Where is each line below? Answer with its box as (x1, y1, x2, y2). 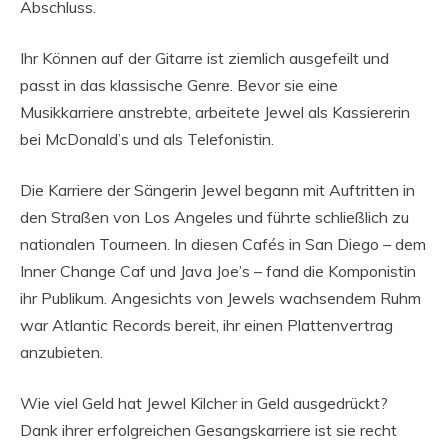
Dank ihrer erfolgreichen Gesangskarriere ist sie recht (20, 420, 397, 440)
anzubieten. (20, 342, 103, 362)
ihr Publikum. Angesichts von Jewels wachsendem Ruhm (20, 288, 421, 308)
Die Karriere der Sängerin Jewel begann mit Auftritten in (20, 180, 415, 200)
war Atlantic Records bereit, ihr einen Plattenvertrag (20, 315, 393, 335)
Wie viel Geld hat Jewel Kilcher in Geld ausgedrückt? (20, 393, 388, 413)
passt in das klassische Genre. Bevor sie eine (20, 75, 338, 95)
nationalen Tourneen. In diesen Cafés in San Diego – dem (20, 234, 426, 254)
